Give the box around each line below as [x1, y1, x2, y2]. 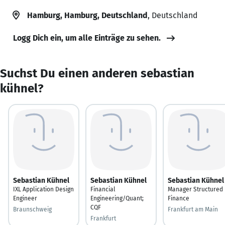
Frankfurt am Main [168, 205, 218, 213]
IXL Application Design [13, 185, 74, 193]
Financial [90, 185, 116, 193]
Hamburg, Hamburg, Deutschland [27, 10, 148, 20]
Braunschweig [13, 205, 52, 213]
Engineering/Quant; [90, 194, 144, 202]
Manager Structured [168, 185, 223, 193]
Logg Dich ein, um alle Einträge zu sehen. [13, 33, 161, 43]
